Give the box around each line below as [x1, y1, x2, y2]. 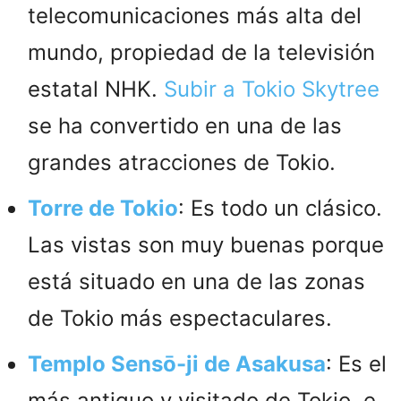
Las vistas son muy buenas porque [28, 231, 384, 258]
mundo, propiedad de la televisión [28, 38, 375, 65]
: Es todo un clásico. [178, 194, 382, 221]
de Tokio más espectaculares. [28, 304, 332, 331]
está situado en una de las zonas [28, 268, 365, 294]
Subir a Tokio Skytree [164, 75, 380, 102]
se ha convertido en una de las [28, 112, 342, 139]
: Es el [326, 350, 387, 377]
